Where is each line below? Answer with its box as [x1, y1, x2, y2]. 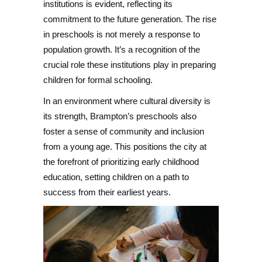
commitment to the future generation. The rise [43, 14, 216, 24]
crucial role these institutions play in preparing [43, 60, 216, 70]
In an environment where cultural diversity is [43, 96, 211, 106]
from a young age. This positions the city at [43, 142, 206, 151]
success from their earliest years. [43, 187, 171, 197]
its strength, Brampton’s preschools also [43, 111, 196, 121]
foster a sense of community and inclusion [43, 126, 204, 136]
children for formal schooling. [43, 75, 153, 85]
